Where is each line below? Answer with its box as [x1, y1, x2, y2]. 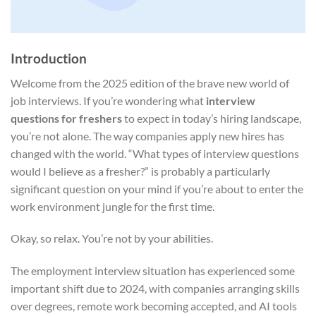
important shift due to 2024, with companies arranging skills [11, 281, 300, 296]
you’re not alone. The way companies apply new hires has [11, 128, 284, 142]
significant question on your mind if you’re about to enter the [11, 181, 303, 195]
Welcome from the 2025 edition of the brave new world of [11, 75, 289, 90]
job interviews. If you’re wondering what [11, 93, 206, 107]
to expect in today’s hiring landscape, [122, 111, 301, 125]
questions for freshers [11, 111, 122, 125]
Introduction [11, 49, 87, 66]
